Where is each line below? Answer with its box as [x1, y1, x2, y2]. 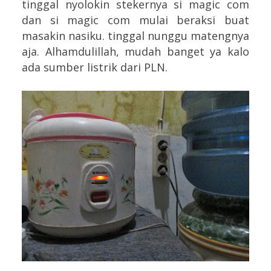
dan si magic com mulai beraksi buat [22, 12, 249, 27]
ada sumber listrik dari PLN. [22, 59, 168, 74]
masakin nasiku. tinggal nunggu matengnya [22, 28, 249, 43]
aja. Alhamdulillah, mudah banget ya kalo [22, 44, 249, 59]
